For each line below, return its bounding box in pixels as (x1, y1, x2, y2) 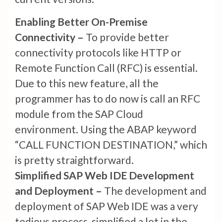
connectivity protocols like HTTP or (15, 46, 181, 59)
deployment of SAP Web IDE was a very (15, 200, 198, 213)
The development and (104, 184, 207, 197)
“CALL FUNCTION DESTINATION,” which (15, 138, 207, 151)
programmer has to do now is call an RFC (15, 92, 200, 105)
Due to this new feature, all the (15, 77, 159, 90)
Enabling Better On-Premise (15, 15, 148, 28)
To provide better (86, 31, 169, 44)
